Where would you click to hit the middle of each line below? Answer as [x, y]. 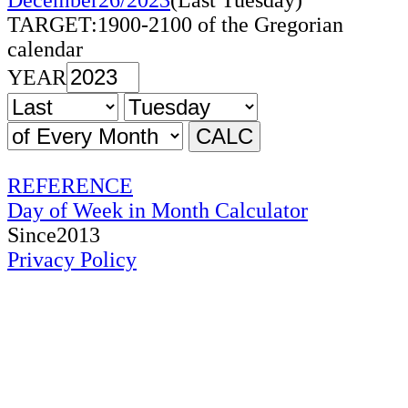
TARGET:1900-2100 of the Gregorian [175, 25]
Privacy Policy [72, 260]
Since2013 [54, 235]
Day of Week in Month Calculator [158, 210]
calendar [45, 49]
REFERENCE [70, 186]
